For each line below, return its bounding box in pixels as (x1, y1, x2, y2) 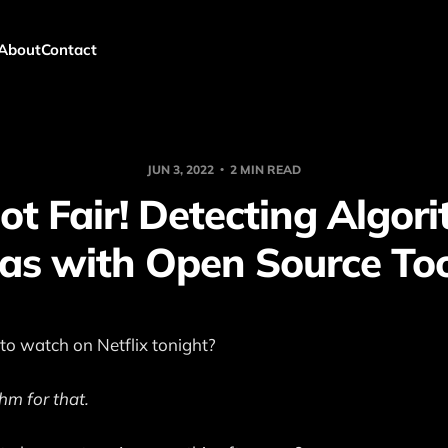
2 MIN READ (227, 162, 301, 177)
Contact (40, 40, 97, 59)
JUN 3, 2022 (147, 162, 217, 177)
